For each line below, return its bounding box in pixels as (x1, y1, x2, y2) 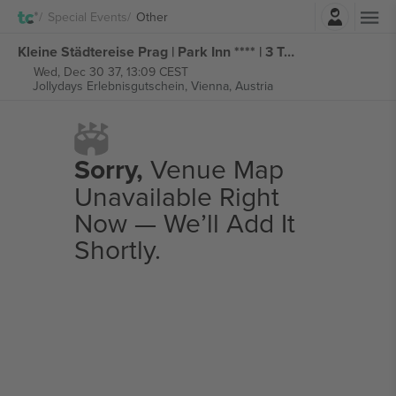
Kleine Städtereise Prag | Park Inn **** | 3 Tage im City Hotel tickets (284, 41, 294, 62)
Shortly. (73, 231, 161, 268)
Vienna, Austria (190, 77, 273, 95)
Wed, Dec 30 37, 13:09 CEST (33, 63, 188, 80)
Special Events (48, 7, 127, 26)
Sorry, (73, 150, 143, 188)
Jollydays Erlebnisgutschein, (32, 77, 191, 95)
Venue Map (142, 150, 284, 187)
